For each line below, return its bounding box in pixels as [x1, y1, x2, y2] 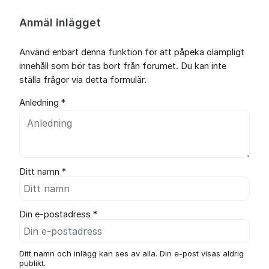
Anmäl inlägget [19, 16, 101, 29]
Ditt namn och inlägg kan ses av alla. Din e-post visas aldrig [19, 248, 244, 258]
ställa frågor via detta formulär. [19, 74, 147, 85]
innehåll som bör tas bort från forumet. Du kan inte [19, 61, 226, 71]
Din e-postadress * [19, 208, 97, 220]
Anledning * [19, 97, 65, 108]
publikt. [19, 258, 46, 268]
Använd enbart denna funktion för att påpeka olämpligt [19, 47, 244, 58]
